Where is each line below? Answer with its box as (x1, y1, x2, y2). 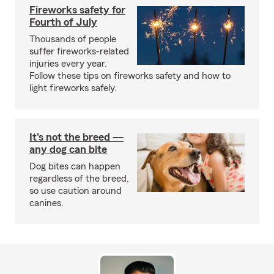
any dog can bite (29, 144, 107, 155)
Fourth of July (29, 17, 97, 28)
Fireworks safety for (29, 4, 125, 16)
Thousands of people (29, 34, 116, 45)
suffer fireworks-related (29, 46, 129, 57)
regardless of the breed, (29, 174, 129, 184)
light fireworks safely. (29, 83, 117, 94)
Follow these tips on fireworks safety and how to (29, 71, 231, 81)
